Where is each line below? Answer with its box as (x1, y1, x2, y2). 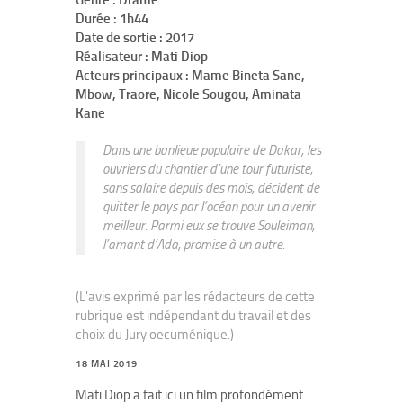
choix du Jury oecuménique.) (76, 327, 234, 343)
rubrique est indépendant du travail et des (76, 308, 311, 324)
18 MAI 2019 (76, 358, 139, 370)
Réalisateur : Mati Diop (76, 49, 208, 65)
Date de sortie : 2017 (76, 30, 194, 46)
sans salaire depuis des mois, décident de (103, 180, 319, 196)
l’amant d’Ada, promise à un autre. (103, 237, 285, 253)
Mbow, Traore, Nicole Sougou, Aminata (76, 86, 301, 103)
